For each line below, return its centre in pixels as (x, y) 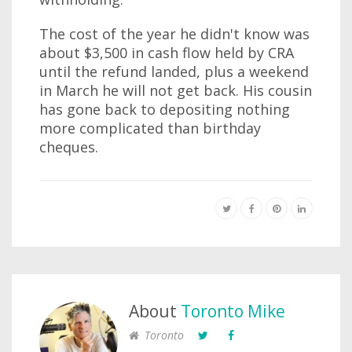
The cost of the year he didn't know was (174, 34)
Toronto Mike (233, 311)
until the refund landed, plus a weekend (174, 71)
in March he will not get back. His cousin (176, 90)
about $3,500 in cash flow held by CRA (167, 53)
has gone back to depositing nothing (165, 109)
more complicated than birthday (150, 128)
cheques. (69, 147)
